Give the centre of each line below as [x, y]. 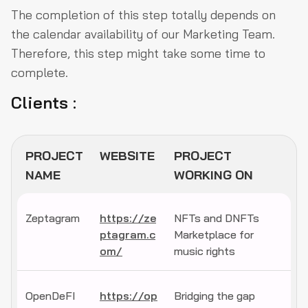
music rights [205, 251]
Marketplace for [214, 235]
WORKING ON [213, 175]
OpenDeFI [51, 296]
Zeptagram [53, 218]
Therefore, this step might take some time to [138, 54]
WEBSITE [127, 156]
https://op [129, 296]
